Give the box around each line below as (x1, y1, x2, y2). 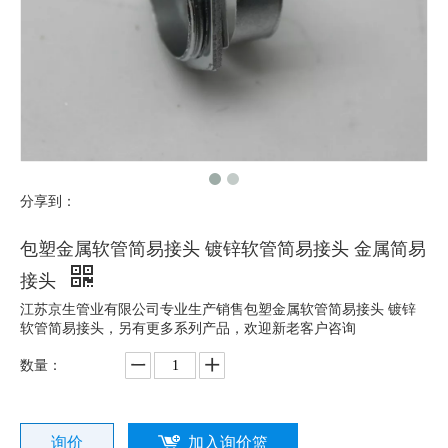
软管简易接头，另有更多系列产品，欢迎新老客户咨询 (20, 321, 356, 336)
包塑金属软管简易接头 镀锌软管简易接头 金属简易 (20, 239, 426, 259)
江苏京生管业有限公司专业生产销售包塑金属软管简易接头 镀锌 (20, 302, 416, 317)
